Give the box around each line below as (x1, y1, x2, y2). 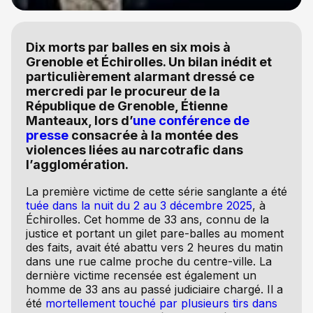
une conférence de (132, 112, 249, 128)
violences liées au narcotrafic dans (25, 142, 243, 157)
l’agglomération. (25, 156, 129, 172)
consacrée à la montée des (68, 127, 238, 143)
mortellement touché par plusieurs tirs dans (45, 296, 277, 310)
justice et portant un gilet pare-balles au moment (25, 226, 284, 240)
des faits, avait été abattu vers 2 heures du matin (25, 240, 283, 254)
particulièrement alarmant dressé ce (25, 68, 254, 84)
